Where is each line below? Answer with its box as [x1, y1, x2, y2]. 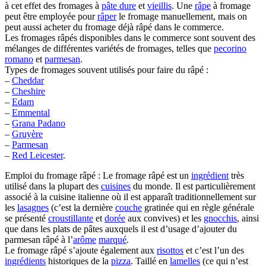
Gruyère [12, 129, 43, 139]
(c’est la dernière [49, 202, 115, 213]
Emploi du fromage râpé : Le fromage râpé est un [5, 170, 191, 180]
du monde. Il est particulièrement [131, 181, 255, 191]
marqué [99, 235, 126, 245]
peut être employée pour [5, 11, 97, 21]
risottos [157, 245, 183, 255]
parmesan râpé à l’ [5, 235, 73, 245]
